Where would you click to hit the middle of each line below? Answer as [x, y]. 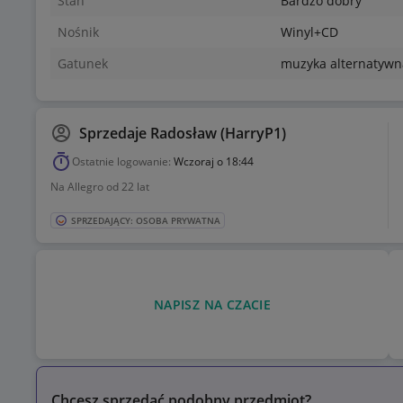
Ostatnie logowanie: [121, 162]
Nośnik [78, 32]
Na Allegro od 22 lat [100, 187]
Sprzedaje [115, 134]
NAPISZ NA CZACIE [212, 304]
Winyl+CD [309, 32]
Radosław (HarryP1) [218, 134]
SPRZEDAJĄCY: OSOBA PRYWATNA [146, 221]
